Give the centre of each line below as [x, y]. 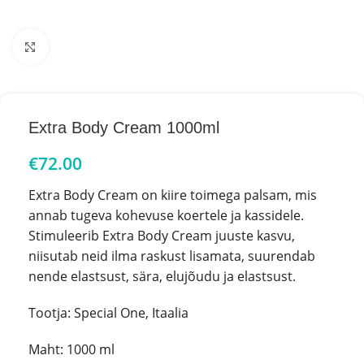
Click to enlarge [91, 46]
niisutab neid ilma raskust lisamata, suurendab [172, 256]
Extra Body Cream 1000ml [124, 128]
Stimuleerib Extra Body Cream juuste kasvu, [162, 236]
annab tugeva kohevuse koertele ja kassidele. [166, 215]
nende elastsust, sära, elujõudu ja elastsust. [162, 276]
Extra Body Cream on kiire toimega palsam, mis [173, 195]
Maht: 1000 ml [71, 349]
